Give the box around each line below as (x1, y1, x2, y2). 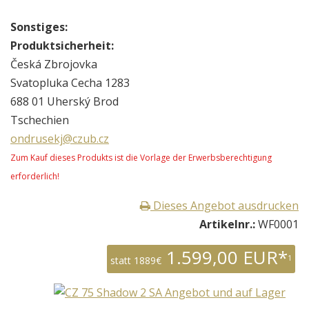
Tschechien (10, 112, 69, 128)
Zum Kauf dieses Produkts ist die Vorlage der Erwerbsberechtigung (10, 151, 272, 163)
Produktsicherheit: (10, 37, 114, 53)
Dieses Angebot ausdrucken (150, 197, 299, 213)
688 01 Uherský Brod (10, 93, 119, 109)
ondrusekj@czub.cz (10, 130, 109, 146)
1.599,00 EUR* (161, 244, 288, 270)
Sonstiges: (10, 19, 68, 34)
